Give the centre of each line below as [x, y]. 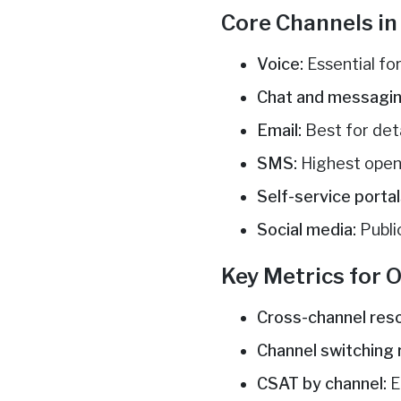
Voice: [281, 64]
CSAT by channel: [322, 384]
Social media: [307, 230]
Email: [280, 131]
